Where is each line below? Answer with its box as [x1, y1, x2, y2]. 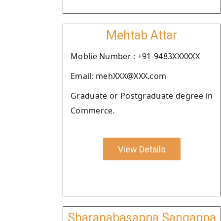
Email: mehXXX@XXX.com [71, 71, 167, 81]
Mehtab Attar [106, 28, 177, 42]
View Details [117, 144, 166, 154]
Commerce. [71, 105, 115, 116]
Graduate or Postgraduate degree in [71, 90, 213, 101]
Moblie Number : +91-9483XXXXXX [71, 51, 200, 62]
